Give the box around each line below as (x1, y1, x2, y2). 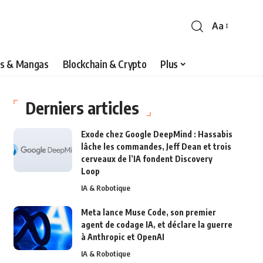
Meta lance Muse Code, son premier (80, 207, 216, 217)
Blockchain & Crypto (62, 58, 147, 71)
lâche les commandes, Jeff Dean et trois (80, 141, 231, 151)
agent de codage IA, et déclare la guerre (80, 219, 232, 230)
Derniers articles (25, 97, 139, 118)
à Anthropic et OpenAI (80, 231, 164, 242)
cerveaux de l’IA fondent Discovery (80, 153, 213, 164)
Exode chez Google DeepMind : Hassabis (80, 129, 232, 139)
